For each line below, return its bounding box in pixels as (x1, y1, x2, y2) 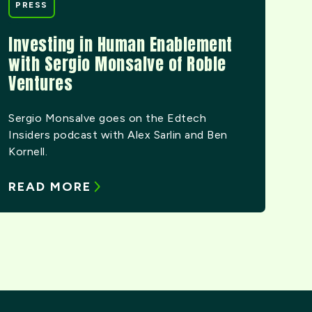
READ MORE (8, 179, 92, 195)
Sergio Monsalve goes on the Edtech (8, 111, 207, 125)
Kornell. (8, 145, 48, 159)
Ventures (8, 71, 73, 97)
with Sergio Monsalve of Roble (8, 52, 226, 77)
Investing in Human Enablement (8, 32, 233, 58)
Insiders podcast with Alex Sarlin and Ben (8, 128, 228, 142)
